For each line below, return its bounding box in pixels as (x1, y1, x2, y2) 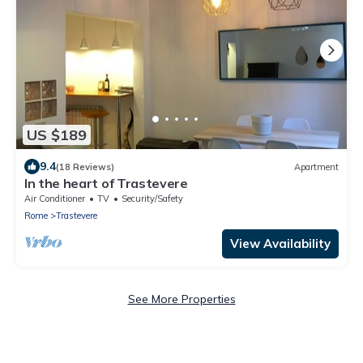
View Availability (230, 236, 331, 252)
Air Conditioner (24, 193, 85, 205)
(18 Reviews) (56, 160, 114, 173)
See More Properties (127, 292, 236, 307)
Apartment (294, 160, 339, 173)
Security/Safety (122, 193, 183, 205)
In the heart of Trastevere (24, 175, 188, 192)
